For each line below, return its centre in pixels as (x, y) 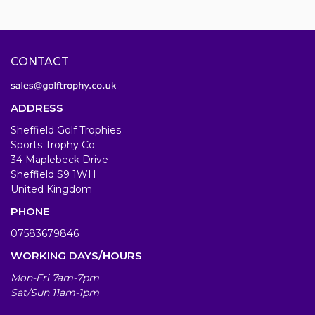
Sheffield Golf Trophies (66, 130)
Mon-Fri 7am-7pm (55, 278)
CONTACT (40, 61)
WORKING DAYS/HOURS (76, 256)
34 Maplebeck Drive (59, 160)
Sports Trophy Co (53, 145)
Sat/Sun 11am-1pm (55, 293)
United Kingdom (51, 189)
